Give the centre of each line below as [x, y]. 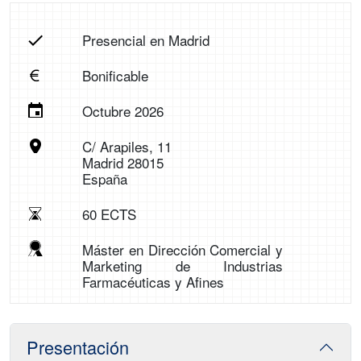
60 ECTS [109, 214]
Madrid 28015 [122, 162]
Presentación [78, 347]
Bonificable [115, 75]
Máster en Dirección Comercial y [183, 249]
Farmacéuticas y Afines [153, 282]
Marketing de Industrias [183, 266]
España [104, 178]
